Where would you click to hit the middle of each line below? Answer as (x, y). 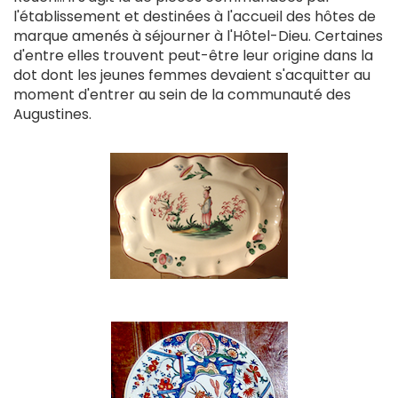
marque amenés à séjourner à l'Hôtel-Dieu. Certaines (198, 36)
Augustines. (52, 114)
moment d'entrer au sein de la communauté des (182, 94)
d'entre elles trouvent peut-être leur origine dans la (193, 55)
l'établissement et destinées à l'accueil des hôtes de (195, 16)
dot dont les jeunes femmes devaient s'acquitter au (192, 75)
